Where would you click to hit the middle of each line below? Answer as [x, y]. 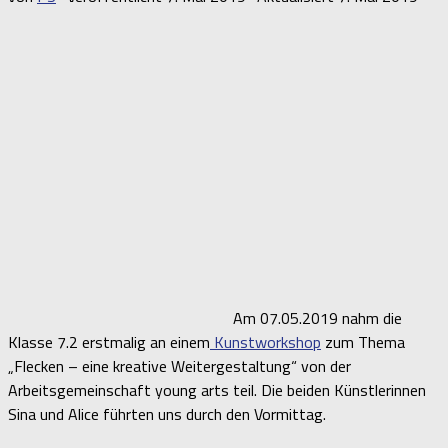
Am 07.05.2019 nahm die [317, 317]
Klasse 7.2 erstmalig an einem [109, 341]
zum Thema [363, 341]
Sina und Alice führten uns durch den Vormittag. [167, 413]
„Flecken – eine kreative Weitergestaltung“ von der [179, 365]
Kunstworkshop [265, 341]
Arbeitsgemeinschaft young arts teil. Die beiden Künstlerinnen [217, 389]
